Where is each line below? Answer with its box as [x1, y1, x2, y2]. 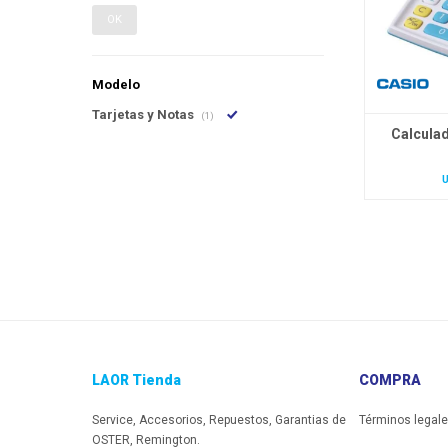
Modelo [92, 77, 140, 92]
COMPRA [358, 372, 421, 389]
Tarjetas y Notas [92, 107, 197, 122]
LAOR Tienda [92, 372, 181, 389]
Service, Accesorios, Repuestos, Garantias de [92, 413, 346, 428]
